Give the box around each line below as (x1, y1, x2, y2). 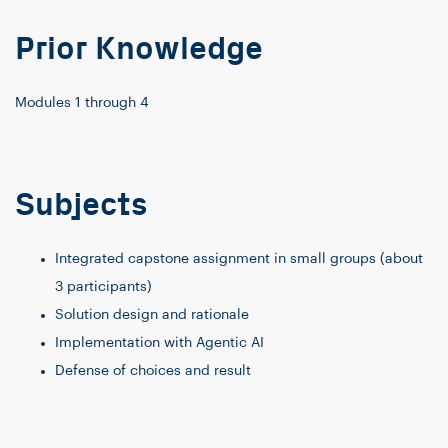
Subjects (15, 186, 148, 226)
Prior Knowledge (15, 30, 263, 70)
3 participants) (55, 280, 152, 295)
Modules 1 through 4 (15, 96, 149, 111)
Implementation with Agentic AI (55, 336, 264, 351)
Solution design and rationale (55, 308, 249, 323)
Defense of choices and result (55, 364, 251, 379)
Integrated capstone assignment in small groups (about (55, 252, 423, 267)
